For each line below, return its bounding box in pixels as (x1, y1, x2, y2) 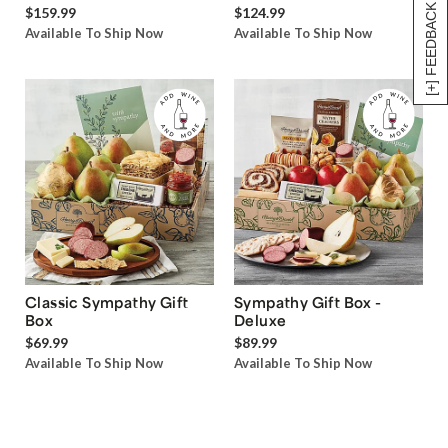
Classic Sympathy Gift (25, 292, 189, 311)
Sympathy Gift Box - (234, 292, 382, 311)
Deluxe (234, 310, 287, 329)
